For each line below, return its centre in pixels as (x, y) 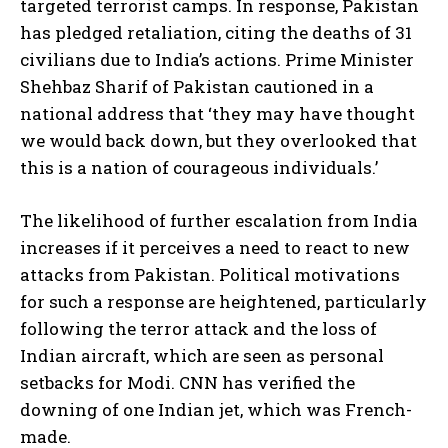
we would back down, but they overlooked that (218, 141)
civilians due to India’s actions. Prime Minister (217, 60)
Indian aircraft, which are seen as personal (202, 356)
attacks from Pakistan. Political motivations (210, 275)
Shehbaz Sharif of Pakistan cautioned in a (197, 87)
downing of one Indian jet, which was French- (216, 410)
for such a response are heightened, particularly (223, 302)
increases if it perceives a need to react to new (215, 248)
